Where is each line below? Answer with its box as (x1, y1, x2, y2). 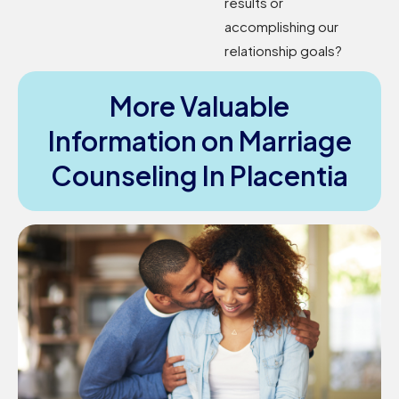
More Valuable (110, 88, 289, 123)
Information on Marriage (47, 123, 352, 158)
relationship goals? (224, 41, 343, 59)
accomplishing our (224, 17, 339, 35)
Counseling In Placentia (51, 158, 348, 192)
